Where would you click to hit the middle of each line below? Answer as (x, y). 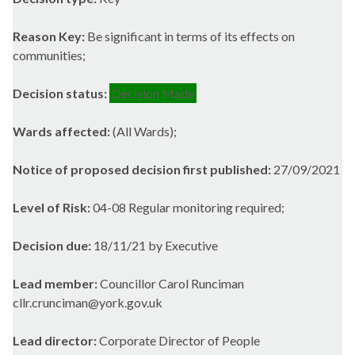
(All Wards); (145, 132)
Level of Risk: (53, 208)
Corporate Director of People (179, 341)
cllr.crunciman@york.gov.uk (88, 303)
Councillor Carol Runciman (172, 284)
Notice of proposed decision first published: (143, 170)
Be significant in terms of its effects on (190, 36)
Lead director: (56, 341)
